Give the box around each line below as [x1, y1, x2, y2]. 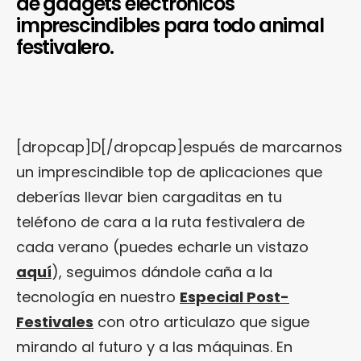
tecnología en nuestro [16, 286, 180, 307]
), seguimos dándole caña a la [52, 261, 272, 282]
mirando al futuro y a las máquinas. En [16, 336, 293, 357]
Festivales [16, 311, 93, 332]
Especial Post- [180, 286, 289, 307]
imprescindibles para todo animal [16, 11, 324, 39]
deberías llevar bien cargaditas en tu [16, 186, 282, 207]
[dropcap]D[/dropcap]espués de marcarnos [16, 136, 342, 157]
